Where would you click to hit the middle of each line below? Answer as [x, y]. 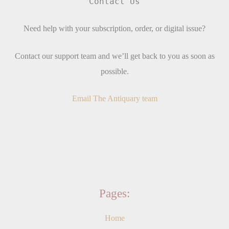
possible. [114, 71]
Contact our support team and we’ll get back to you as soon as [114, 56]
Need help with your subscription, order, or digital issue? [114, 29]
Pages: [114, 193]
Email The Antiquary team [114, 99]
